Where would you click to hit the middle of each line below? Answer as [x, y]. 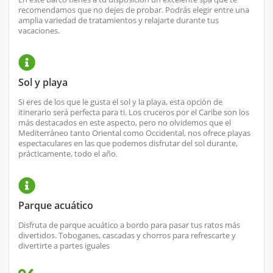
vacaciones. [39, 31]
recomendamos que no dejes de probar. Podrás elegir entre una [134, 10]
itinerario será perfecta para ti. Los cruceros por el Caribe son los [134, 112]
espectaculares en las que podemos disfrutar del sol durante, [128, 144]
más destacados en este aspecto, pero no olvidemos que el [125, 123]
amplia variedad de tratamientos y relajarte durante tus [119, 20]
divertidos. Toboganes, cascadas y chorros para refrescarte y [127, 236]
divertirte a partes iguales [64, 246]
